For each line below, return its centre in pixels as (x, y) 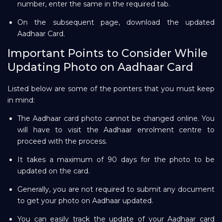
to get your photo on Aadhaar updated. (85, 200)
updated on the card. (54, 171)
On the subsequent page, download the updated (116, 22)
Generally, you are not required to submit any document (116, 189)
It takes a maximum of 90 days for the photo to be (116, 159)
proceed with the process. (62, 141)
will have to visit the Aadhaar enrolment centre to (116, 130)
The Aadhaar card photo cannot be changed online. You (116, 118)
